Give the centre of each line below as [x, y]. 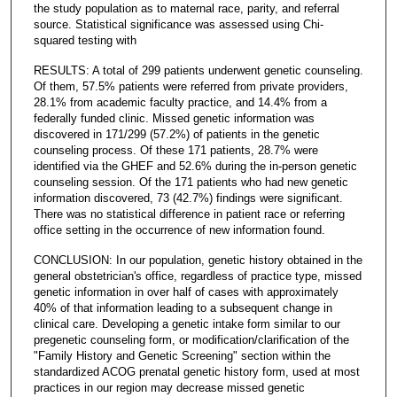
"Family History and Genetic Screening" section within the [182, 355]
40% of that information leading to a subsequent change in [183, 307]
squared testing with [85, 40]
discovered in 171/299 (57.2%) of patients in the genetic [176, 134]
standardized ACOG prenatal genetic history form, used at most [196, 371]
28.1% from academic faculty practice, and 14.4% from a [180, 102]
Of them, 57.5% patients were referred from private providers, [191, 86]
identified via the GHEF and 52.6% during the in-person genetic [195, 166]
